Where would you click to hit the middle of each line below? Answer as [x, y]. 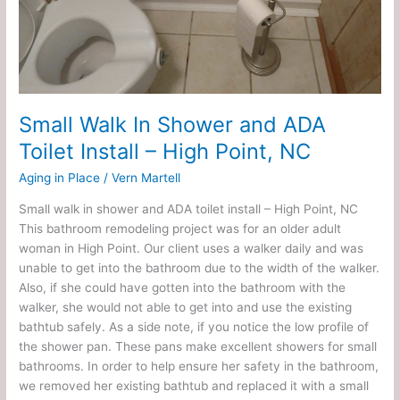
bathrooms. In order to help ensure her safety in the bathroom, [199, 366]
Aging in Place [60, 178]
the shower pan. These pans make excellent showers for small [198, 346]
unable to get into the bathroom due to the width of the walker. [200, 267]
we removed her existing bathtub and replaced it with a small [194, 385]
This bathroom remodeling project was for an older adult [180, 228]
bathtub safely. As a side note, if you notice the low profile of [194, 326]
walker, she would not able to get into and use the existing [186, 307]
